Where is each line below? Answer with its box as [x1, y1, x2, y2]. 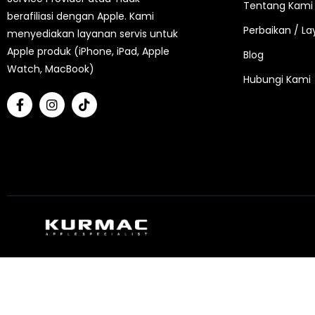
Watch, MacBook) [7, 62, 94, 76]
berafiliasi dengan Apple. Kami [7, 9, 154, 23]
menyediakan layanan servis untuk [7, 27, 178, 41]
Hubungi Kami [243, 72, 311, 86]
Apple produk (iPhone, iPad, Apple [7, 44, 169, 58]
